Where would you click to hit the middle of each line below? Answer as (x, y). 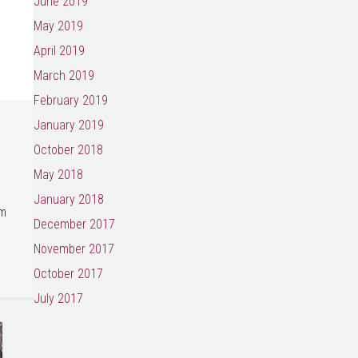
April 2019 (59, 51)
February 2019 (70, 100)
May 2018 (58, 175)
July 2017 (58, 298)
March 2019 (64, 76)
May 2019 (58, 26)
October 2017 (68, 274)
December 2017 (74, 224)
